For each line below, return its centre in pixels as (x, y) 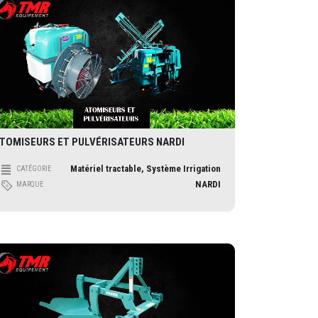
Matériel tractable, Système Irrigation (146, 169)
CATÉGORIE (34, 169)
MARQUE (30, 185)
